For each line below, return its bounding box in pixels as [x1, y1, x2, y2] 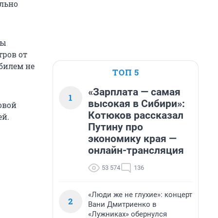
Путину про [88, 121, 143, 133]
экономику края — [88, 133, 177, 145]
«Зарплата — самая [88, 86, 181, 98]
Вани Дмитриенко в [88, 200, 157, 209]
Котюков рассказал [88, 109, 183, 121]
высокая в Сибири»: [88, 98, 185, 109]
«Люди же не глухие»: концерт [88, 190, 192, 199]
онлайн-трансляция [88, 145, 184, 156]
